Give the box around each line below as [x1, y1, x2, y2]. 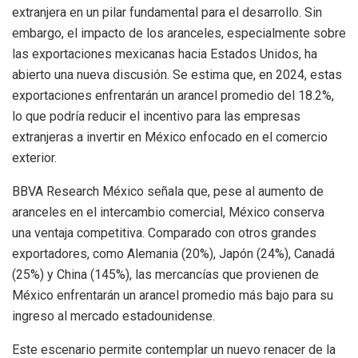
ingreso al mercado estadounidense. [12, 308, 215, 324]
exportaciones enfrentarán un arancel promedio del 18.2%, [12, 88, 334, 104]
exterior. [12, 150, 57, 166]
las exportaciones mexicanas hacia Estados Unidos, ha [12, 46, 317, 62]
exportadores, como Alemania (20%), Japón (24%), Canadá [12, 246, 335, 262]
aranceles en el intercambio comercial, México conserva [12, 205, 324, 221]
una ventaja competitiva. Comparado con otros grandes [12, 225, 316, 241]
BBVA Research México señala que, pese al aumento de [12, 184, 324, 200]
